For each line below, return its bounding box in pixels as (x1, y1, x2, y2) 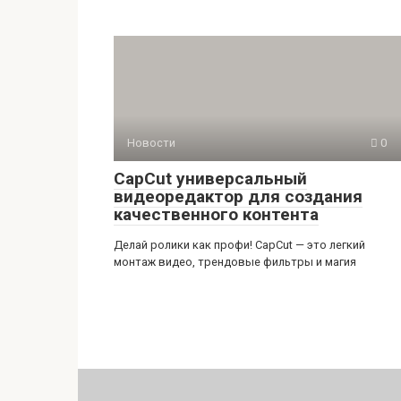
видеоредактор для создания (114, 185, 363, 207)
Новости (127, 135, 175, 149)
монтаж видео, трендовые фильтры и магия (114, 254, 356, 269)
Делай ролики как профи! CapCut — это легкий (114, 237, 365, 252)
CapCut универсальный (114, 167, 307, 189)
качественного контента (114, 203, 319, 225)
